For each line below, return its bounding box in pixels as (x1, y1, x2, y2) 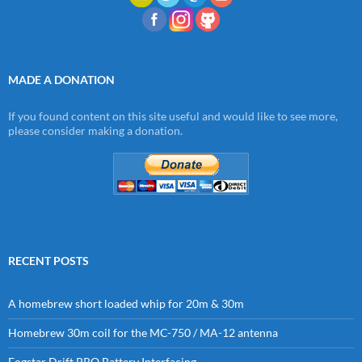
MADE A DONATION (8, 72, 115, 86)
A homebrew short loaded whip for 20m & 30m (8, 296, 244, 310)
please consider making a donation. (8, 123, 183, 137)
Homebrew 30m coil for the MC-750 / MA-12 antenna (8, 325, 278, 339)
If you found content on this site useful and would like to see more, (8, 108, 338, 123)
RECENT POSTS (8, 253, 89, 267)
